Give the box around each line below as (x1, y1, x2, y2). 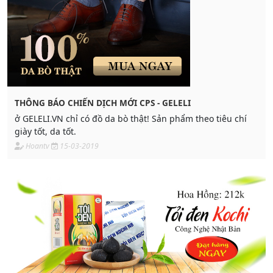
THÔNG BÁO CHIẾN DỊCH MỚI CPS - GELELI (15, 97, 191, 108)
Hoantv (26, 141, 49, 151)
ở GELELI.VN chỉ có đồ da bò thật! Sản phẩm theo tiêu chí (15, 113, 152, 124)
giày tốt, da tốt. (15, 126, 76, 137)
